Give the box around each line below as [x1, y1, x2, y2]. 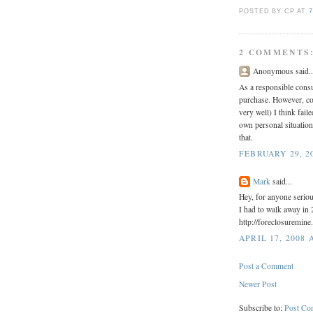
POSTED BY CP [239, 7, 297, 15]
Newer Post [239, 279, 277, 290]
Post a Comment [239, 260, 293, 271]
